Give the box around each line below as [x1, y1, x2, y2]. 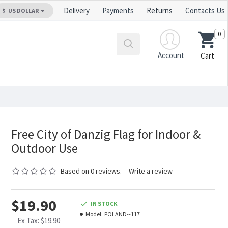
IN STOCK [90, 199, 117, 207]
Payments [102, 6, 134, 15]
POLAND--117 [104, 210, 140, 218]
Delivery [64, 6, 90, 15]
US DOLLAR [8, 7, 39, 14]
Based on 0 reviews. [60, 166, 122, 176]
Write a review [128, 166, 173, 176]
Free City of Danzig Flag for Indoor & [11, 126, 201, 142]
